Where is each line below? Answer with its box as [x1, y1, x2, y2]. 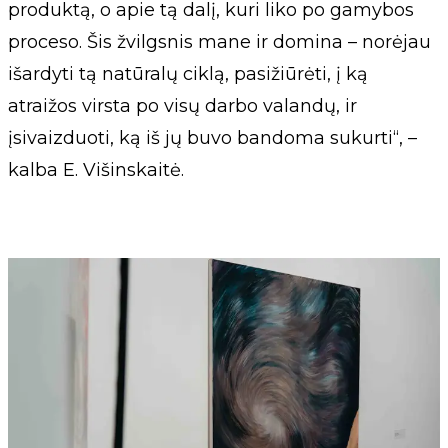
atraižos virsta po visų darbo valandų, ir [8, 94, 357, 117]
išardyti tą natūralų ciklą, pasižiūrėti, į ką [8, 62, 368, 85]
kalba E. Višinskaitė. [8, 158, 184, 181]
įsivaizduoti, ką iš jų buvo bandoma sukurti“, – [8, 126, 417, 149]
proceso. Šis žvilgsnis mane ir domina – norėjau [8, 30, 431, 53]
